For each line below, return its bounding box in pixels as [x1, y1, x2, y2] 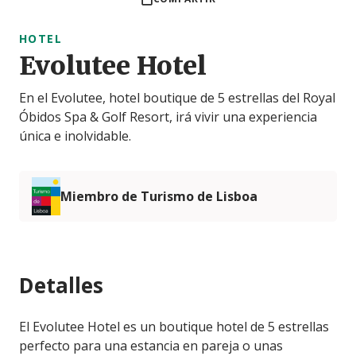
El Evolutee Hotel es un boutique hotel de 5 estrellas [19, 317, 329, 335]
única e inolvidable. [19, 126, 131, 145]
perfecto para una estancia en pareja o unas [19, 336, 283, 354]
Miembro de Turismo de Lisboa [60, 187, 257, 205]
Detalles [19, 270, 103, 300]
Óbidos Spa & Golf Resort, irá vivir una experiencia [19, 107, 317, 126]
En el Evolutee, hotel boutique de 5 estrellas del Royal [19, 88, 335, 106]
